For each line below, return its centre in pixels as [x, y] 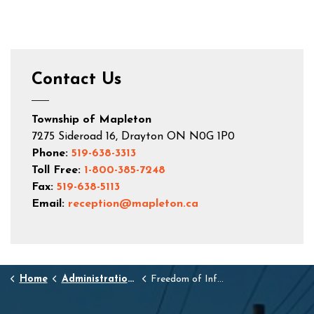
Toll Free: [56, 170]
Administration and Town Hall [94, 279]
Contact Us [76, 80]
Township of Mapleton [91, 120]
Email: [48, 204]
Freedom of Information [184, 279]
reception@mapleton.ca [133, 204]
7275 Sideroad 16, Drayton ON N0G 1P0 [133, 137]
